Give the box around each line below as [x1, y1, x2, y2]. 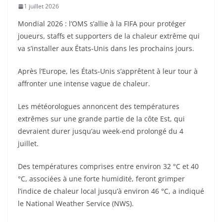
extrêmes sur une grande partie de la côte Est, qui [18, 114, 185, 123]
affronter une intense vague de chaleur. [18, 79, 150, 88]
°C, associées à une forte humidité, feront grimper [18, 174, 185, 183]
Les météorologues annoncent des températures [18, 102, 179, 111]
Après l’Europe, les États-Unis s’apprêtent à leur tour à [18, 66, 198, 76]
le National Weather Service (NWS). [18, 199, 134, 208]
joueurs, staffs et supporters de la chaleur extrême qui [18, 31, 200, 41]
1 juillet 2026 [24, 2, 59, 10]
